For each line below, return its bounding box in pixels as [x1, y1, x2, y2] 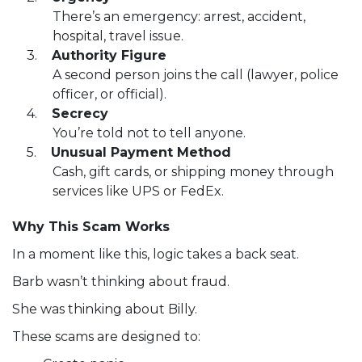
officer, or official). [53, 86, 166, 103]
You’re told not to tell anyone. [53, 125, 246, 141]
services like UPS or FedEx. [53, 183, 224, 200]
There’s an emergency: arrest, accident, [53, 9, 305, 25]
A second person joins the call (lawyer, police [53, 67, 339, 83]
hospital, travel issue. [53, 28, 183, 44]
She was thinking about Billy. [12, 301, 197, 318]
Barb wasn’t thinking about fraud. [12, 274, 229, 290]
